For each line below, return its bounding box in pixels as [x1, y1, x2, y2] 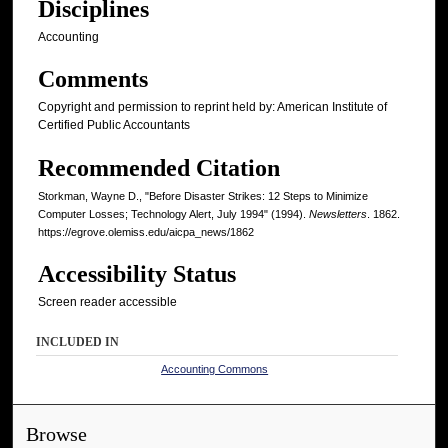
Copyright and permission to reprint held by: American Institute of [38, 100, 387, 115]
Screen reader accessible [38, 294, 177, 309]
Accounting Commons [161, 363, 269, 376]
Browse [26, 424, 88, 446]
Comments [38, 66, 148, 93]
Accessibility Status [38, 260, 236, 287]
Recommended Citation [38, 154, 280, 181]
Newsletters [309, 207, 367, 220]
